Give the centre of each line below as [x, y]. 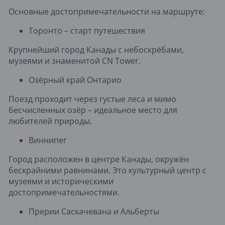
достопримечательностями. [64, 192]
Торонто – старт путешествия [87, 30]
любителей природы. [50, 121]
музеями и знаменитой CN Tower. [75, 61]
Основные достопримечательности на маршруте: [107, 11]
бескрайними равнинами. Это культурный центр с [107, 170]
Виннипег [48, 140]
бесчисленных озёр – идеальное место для [93, 110]
